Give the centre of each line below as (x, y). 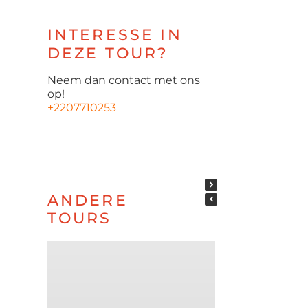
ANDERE (87, 200)
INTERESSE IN (114, 35)
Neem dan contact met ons (123, 80)
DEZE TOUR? (108, 53)
